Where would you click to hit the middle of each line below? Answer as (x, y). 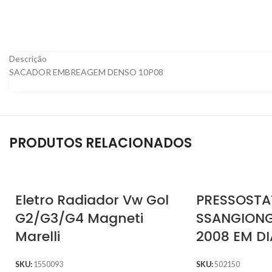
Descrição (28, 59)
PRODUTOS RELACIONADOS (100, 143)
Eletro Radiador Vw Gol (92, 200)
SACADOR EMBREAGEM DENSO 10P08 (86, 72)
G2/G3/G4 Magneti (79, 219)
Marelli (38, 237)
